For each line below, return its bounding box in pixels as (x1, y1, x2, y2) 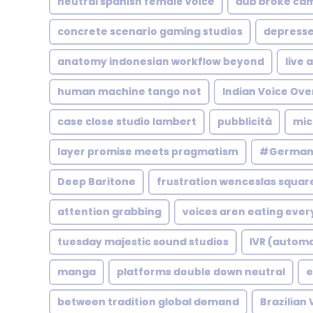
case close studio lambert (57, 115, 196, 129)
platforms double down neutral (117, 265, 285, 279)
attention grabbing (57, 205, 161, 219)
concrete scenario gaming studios (57, 24, 242, 38)
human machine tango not (57, 85, 201, 99)
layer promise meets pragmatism (57, 145, 238, 159)
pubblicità (217, 115, 272, 129)
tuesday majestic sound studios (57, 235, 228, 249)
